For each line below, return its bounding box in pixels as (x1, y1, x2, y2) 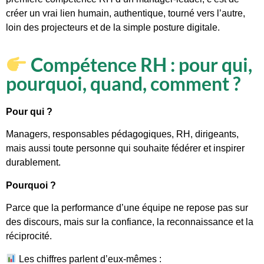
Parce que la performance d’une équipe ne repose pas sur (6, 203, 248, 213)
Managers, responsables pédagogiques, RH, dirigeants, (6, 129, 239, 140)
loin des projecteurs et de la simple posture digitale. (6, 22, 220, 32)
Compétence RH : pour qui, (27, 53, 253, 77)
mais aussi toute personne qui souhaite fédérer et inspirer (6, 143, 245, 154)
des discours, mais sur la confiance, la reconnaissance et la (6, 217, 253, 227)
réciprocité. (6, 231, 52, 242)
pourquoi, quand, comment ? (6, 72, 240, 95)
